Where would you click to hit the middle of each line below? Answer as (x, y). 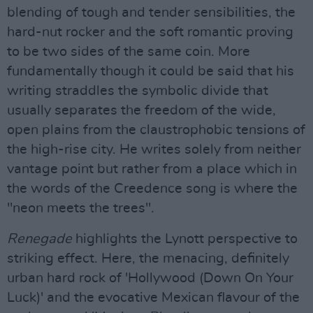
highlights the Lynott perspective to (185, 239)
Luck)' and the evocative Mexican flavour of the (153, 298)
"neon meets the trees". (81, 208)
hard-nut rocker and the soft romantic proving (150, 32)
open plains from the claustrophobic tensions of (156, 130)
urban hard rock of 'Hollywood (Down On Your (150, 278)
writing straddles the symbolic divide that (138, 91)
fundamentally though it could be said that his (151, 71)
